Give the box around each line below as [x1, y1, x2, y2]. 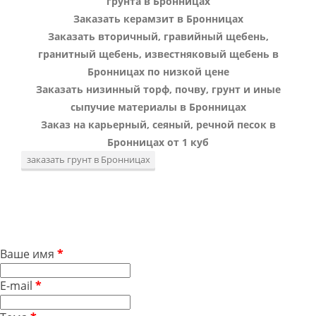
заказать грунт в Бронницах [26, 153, 150, 166]
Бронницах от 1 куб [107, 135, 209, 150]
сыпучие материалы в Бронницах [70, 100, 246, 114]
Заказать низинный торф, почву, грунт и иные [35, 83, 281, 97]
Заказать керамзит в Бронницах [73, 12, 243, 26]
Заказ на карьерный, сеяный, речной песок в [40, 118, 276, 132]
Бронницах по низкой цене [87, 65, 229, 79]
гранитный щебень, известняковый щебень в [37, 47, 279, 61]
